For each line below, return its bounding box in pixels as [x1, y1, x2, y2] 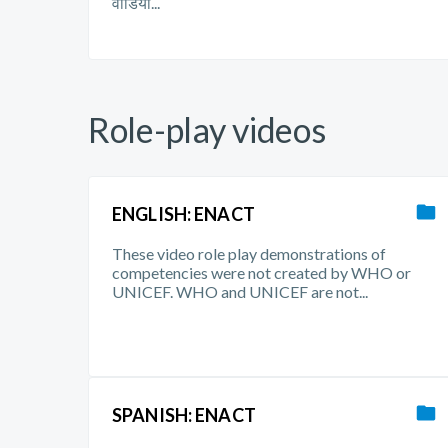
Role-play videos [88, 109, 326, 150]
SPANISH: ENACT [112, 404, 256, 426]
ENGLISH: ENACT [112, 203, 255, 225]
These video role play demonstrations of [112, 244, 386, 263]
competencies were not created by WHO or [112, 263, 411, 282]
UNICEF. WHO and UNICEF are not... [112, 282, 368, 301]
